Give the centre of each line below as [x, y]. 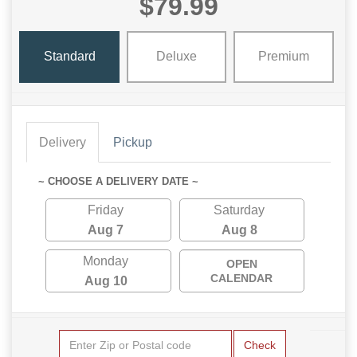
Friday [106, 210]
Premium [283, 57]
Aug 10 [106, 280]
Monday [106, 261]
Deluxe [176, 57]
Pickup [133, 142]
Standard [69, 57]
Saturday [239, 210]
